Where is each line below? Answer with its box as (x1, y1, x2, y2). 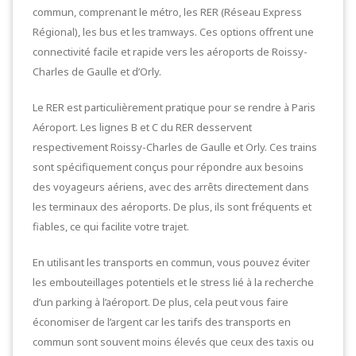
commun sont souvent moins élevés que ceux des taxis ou (33, 335, 314, 349)
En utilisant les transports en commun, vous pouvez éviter (33, 255, 310, 269)
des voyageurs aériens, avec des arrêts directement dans (33, 180, 309, 194)
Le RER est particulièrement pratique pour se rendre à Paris (33, 100, 315, 114)
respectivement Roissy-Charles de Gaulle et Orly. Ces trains (33, 140, 317, 154)
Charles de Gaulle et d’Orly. (33, 64, 161, 79)
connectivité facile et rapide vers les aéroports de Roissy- (33, 44, 308, 59)
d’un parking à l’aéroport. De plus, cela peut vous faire (33, 295, 288, 309)
